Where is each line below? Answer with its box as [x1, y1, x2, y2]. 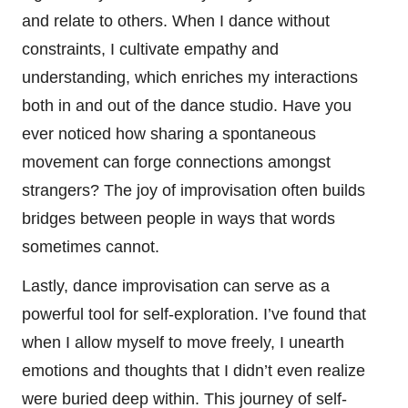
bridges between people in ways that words [22, 209, 335, 229]
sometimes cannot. [22, 238, 159, 257]
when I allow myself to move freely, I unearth [22, 333, 344, 352]
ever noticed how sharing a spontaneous [22, 125, 316, 144]
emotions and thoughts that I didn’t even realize [22, 362, 365, 381]
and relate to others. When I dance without [22, 12, 330, 31]
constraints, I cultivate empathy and [22, 40, 279, 59]
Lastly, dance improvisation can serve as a [22, 277, 330, 296]
